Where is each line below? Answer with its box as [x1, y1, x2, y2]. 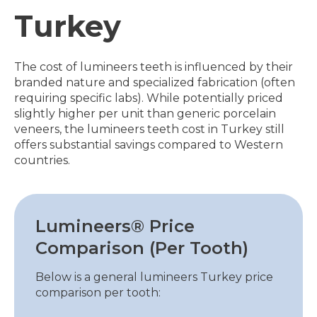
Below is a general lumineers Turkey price [35, 270, 273, 284]
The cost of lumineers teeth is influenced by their [14, 59, 293, 74]
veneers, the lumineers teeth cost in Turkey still [14, 122, 284, 136]
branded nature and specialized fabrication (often [14, 75, 295, 89]
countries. [14, 153, 70, 167]
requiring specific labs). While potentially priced [14, 91, 283, 105]
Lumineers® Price [35, 215, 195, 236]
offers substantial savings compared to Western [14, 137, 283, 151]
